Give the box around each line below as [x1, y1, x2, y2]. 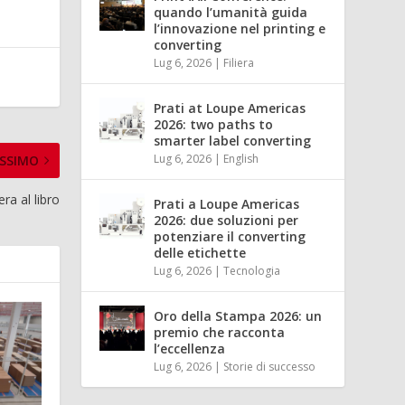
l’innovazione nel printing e [154, 19, 326, 37]
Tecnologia [223, 262, 281, 278]
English [223, 150, 259, 166]
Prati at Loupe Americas [154, 99, 306, 117]
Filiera [223, 54, 255, 71]
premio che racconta [154, 323, 286, 341]
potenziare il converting [154, 227, 306, 245]
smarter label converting [154, 131, 312, 149]
